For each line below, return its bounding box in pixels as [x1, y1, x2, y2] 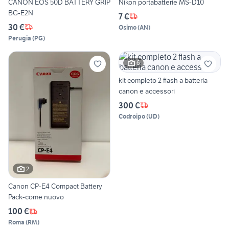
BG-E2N [8, 8, 33, 17]
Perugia [8, 34, 31, 42]
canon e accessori [119, 86, 175, 96]
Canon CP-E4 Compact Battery [8, 181, 102, 191]
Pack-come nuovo [8, 192, 64, 202]
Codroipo [119, 112, 145, 120]
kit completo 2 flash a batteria [119, 75, 208, 85]
